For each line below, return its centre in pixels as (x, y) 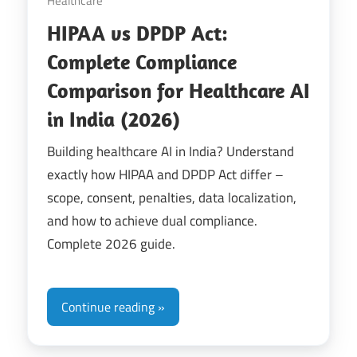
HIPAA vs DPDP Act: (137, 33)
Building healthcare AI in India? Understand (171, 152)
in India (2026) (114, 119)
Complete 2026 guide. (111, 244)
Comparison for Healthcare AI (178, 90)
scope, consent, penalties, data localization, (172, 198)
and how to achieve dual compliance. (152, 221)
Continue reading (108, 306)
